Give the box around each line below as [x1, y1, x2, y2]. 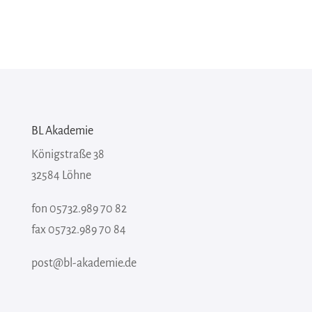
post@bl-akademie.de [31, 257, 136, 270]
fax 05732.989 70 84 [31, 224, 126, 237]
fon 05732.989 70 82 [31, 203, 127, 216]
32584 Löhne [31, 169, 91, 182]
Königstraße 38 [31, 148, 104, 162]
